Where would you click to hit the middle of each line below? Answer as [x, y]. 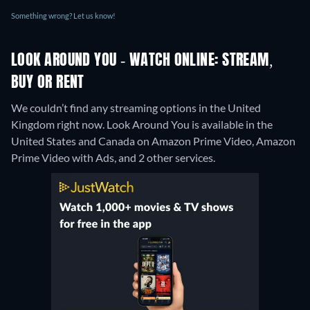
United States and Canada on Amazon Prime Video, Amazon [153, 141]
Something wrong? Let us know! [63, 16]
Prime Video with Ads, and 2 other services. [113, 158]
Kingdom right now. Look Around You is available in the [142, 125]
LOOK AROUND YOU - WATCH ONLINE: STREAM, [143, 61]
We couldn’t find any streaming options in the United [136, 108]
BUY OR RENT [48, 83]
